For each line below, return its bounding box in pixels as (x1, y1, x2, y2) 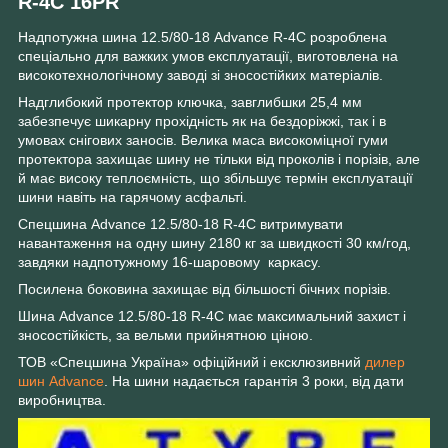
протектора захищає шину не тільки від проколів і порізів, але (18, 151, 420, 168)
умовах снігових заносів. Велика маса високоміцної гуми (18, 132, 388, 149)
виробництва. (18, 392, 106, 409)
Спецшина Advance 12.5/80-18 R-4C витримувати (18, 216, 343, 233)
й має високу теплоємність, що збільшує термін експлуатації (18, 170, 413, 187)
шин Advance (18, 373, 104, 390)
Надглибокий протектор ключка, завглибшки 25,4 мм (18, 94, 362, 111)
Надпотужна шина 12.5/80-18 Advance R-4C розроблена (18, 29, 387, 46)
